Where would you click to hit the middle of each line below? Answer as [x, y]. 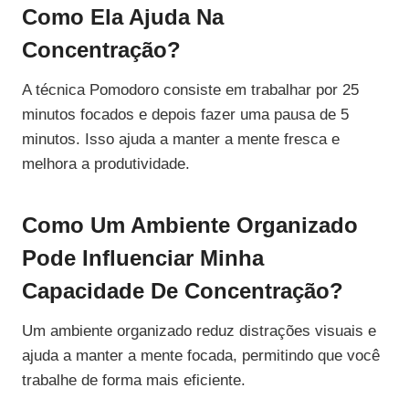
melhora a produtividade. [106, 164]
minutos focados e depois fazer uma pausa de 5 [185, 115]
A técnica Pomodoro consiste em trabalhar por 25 [190, 90]
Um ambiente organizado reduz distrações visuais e [199, 331]
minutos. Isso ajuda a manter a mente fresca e [181, 140]
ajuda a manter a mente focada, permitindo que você [201, 356]
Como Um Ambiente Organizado [190, 225]
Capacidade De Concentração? [183, 291]
